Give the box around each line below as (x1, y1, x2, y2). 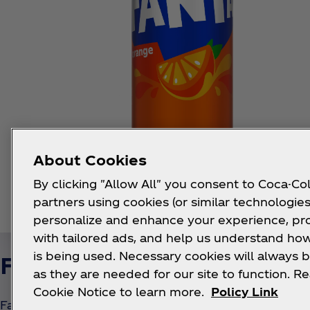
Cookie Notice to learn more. (33, 284, 208, 298)
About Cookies (33, 151, 147, 168)
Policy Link (211, 284, 278, 298)
